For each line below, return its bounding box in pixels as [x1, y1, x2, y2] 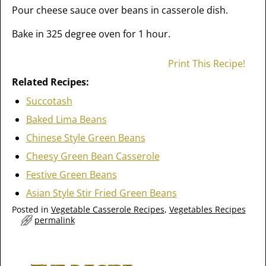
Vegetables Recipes [169, 204, 246, 215]
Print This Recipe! [168, 57, 246, 70]
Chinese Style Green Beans [26, 131, 145, 144]
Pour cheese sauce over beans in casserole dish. [11, 4, 228, 17]
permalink [34, 214, 75, 226]
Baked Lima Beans [26, 113, 107, 126]
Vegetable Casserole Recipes [50, 204, 164, 215]
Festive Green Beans [26, 168, 117, 181]
